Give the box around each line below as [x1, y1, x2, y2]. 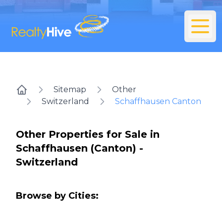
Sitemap [54, 85, 86, 95]
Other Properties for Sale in [16, 128, 160, 141]
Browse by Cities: [16, 190, 99, 202]
